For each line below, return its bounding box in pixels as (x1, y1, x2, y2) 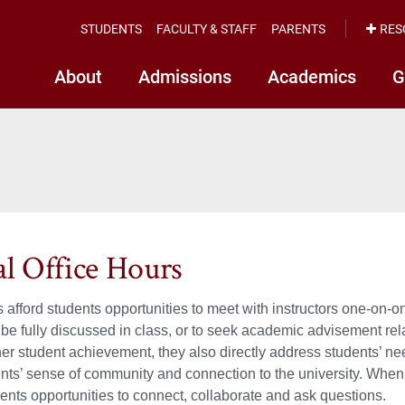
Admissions (138, 64, 231, 88)
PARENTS (271, 19, 325, 37)
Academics (268, 64, 356, 88)
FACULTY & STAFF (156, 19, 257, 37)
